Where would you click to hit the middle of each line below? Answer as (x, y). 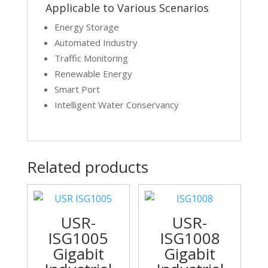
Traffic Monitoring (91, 58)
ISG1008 (190, 238)
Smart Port (77, 89)
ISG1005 (78, 238)
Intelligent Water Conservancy (116, 104)
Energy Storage (86, 27)
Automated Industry (96, 42)
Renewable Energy (93, 73)
